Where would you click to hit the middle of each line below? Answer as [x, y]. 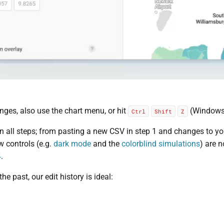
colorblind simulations [160, 143]
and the [106, 143]
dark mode [72, 143]
